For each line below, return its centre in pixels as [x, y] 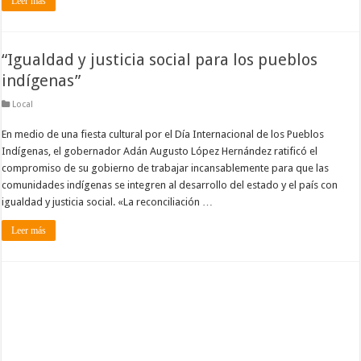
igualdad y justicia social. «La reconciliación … [108, 201]
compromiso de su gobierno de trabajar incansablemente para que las [166, 168]
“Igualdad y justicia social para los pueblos [160, 59]
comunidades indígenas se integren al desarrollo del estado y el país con [170, 185]
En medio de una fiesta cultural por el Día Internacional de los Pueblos [163, 134]
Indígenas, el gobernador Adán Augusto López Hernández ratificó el [160, 151]
